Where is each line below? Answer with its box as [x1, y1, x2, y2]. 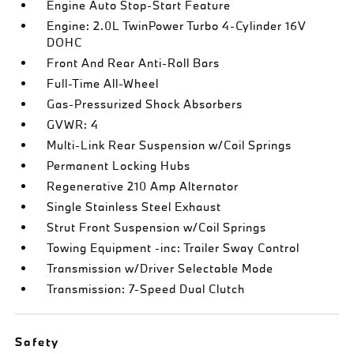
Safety [15, 333, 60, 349]
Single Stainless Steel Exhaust [47, 198, 222, 214]
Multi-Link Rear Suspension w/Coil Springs [47, 137, 292, 153]
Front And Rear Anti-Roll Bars [47, 55, 220, 70]
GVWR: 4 [47, 116, 100, 132]
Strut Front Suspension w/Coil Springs [47, 219, 267, 235]
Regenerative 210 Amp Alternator [47, 178, 239, 194]
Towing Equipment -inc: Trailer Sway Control [47, 239, 300, 255]
